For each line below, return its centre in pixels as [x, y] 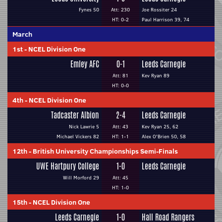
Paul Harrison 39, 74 [166, 20]
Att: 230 [120, 10]
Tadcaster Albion [75, 115]
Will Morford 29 [81, 178]
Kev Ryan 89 [156, 76]
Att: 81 [120, 76]
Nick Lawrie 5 [84, 127]
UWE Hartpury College [68, 166]
